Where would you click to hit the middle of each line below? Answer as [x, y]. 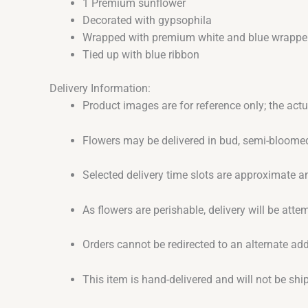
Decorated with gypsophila [147, 21]
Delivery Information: [100, 89]
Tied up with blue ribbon [141, 55]
